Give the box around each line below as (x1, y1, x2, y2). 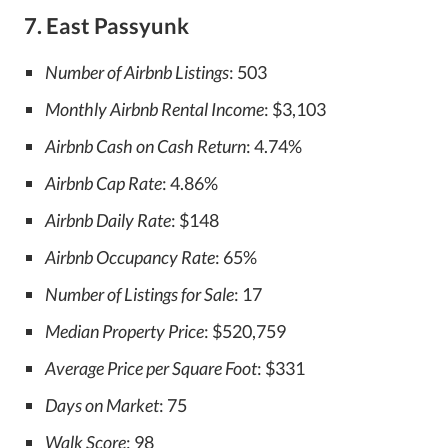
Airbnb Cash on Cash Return (45, 135, 246, 157)
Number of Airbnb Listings (45, 61, 229, 83)
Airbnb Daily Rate (45, 209, 171, 231)
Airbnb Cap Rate (45, 172, 162, 194)
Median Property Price (45, 320, 204, 342)
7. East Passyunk (24, 12, 189, 39)
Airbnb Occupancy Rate (45, 246, 215, 268)
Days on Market (45, 394, 159, 416)
